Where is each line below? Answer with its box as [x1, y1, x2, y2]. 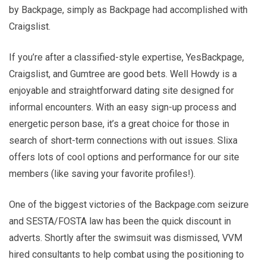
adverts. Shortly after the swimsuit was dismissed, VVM [9, 232, 242, 243]
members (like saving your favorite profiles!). [9, 167, 195, 179]
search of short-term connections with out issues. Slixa [9, 134, 237, 146]
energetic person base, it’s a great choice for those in [9, 118, 229, 129]
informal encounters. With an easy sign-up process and [9, 101, 236, 113]
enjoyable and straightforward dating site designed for [9, 84, 234, 96]
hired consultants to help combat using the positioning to [9, 248, 244, 260]
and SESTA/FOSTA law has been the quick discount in [9, 215, 231, 227]
